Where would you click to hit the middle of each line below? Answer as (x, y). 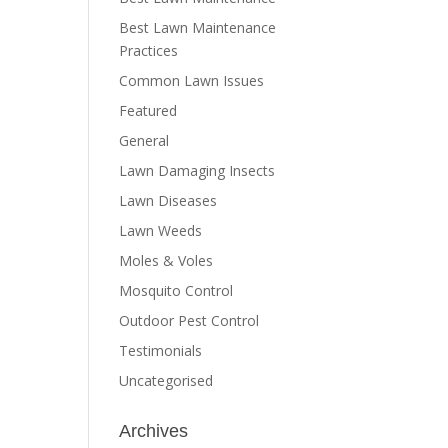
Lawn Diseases (168, 200)
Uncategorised (166, 380)
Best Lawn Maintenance (198, 27)
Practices (149, 50)
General (144, 140)
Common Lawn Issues (192, 80)
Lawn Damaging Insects (197, 170)
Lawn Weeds (161, 230)
